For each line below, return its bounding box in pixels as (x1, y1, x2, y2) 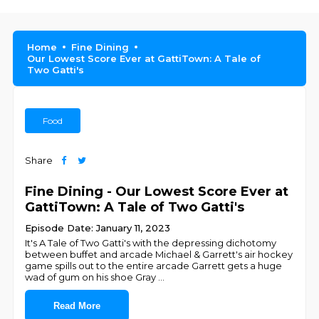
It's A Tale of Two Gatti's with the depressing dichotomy (25, 237, 277, 249)
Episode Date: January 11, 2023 (25, 222, 171, 234)
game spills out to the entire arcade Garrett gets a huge (25, 260, 283, 271)
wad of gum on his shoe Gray (25, 271, 159, 283)
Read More (53, 300, 101, 311)
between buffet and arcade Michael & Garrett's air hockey (25, 249, 293, 260)
